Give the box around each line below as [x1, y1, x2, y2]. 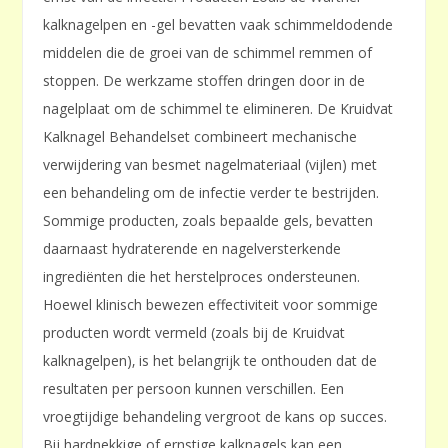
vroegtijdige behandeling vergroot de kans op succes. [43, 407, 388, 427]
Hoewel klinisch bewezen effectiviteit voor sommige [43, 295, 379, 315]
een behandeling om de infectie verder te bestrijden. [43, 183, 380, 203]
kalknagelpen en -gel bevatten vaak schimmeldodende [43, 15, 394, 35]
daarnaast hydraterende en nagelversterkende [43, 239, 342, 259]
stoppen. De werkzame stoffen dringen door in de [43, 71, 366, 91]
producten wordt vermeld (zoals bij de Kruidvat [43, 323, 346, 343]
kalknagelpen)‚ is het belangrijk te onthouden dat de [43, 351, 378, 371]
